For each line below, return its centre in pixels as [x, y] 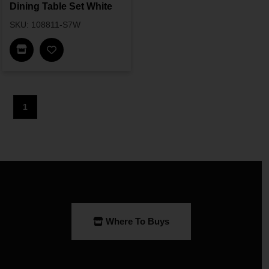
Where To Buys [137, 222]
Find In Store [56, 49]
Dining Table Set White [61, 7]
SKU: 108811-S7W [45, 25]
